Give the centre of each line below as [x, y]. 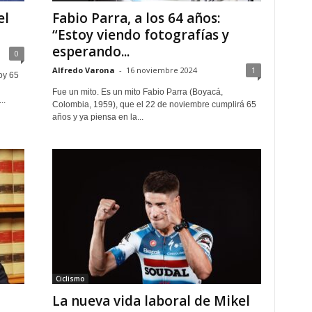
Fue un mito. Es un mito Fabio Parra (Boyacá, [137, 92]
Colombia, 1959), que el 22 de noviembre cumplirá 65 [154, 104]
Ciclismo [70, 279]
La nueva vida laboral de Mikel [151, 301]
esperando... [91, 52]
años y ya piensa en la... [97, 117]
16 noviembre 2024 [161, 70]
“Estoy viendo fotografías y [140, 35]
